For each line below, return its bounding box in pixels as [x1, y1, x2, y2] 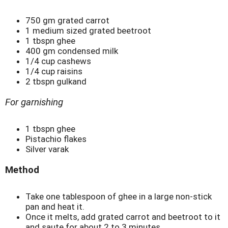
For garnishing [5, 97, 63, 108]
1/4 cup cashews [25, 56, 91, 67]
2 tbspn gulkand [25, 76, 87, 87]
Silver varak [25, 144, 69, 155]
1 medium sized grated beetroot [25, 25, 151, 36]
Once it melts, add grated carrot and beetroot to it [25, 212, 220, 222]
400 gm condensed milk [25, 46, 118, 56]
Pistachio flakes [25, 134, 87, 145]
